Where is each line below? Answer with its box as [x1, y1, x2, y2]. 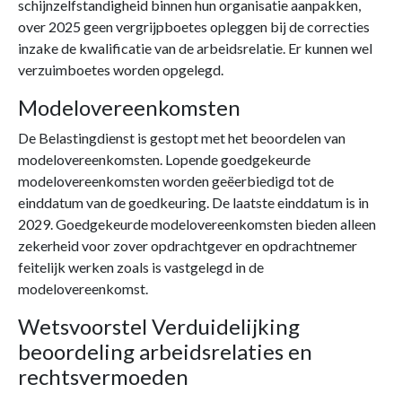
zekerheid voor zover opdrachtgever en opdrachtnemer [18, 236, 357, 254]
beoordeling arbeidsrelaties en [18, 337, 312, 364]
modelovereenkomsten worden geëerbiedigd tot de [18, 171, 334, 189]
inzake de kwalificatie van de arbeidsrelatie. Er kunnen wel [18, 39, 372, 57]
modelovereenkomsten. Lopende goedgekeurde [18, 150, 310, 168]
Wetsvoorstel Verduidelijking [18, 312, 300, 339]
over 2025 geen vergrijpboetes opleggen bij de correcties [18, 17, 370, 35]
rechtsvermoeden [18, 363, 188, 389]
